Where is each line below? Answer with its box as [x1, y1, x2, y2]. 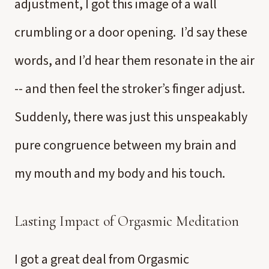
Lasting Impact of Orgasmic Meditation [14, 213, 239, 230]
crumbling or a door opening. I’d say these [14, 23, 247, 42]
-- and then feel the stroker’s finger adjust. [14, 79, 245, 98]
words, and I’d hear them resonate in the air [14, 51, 255, 70]
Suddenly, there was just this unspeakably [14, 107, 247, 127]
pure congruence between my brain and [14, 136, 237, 155]
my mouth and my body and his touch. [14, 164, 225, 183]
